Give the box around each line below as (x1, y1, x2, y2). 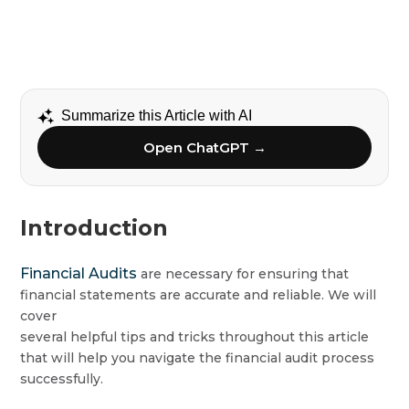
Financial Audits (20, 265, 138, 282)
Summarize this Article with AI (61, 108, 253, 123)
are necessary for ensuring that (137, 266, 350, 282)
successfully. (20, 371, 104, 387)
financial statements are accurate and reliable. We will (20, 287, 377, 303)
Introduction (20, 215, 169, 241)
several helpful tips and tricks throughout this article (20, 329, 370, 345)
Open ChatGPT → (142, 139, 267, 156)
